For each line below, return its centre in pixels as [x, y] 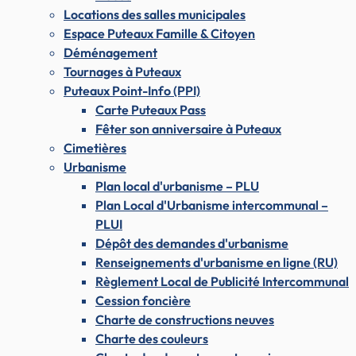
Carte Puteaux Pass [151, 110]
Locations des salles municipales [155, 15]
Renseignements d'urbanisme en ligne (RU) [217, 263]
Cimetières [95, 148]
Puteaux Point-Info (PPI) [132, 91]
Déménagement [110, 53]
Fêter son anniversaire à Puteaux [188, 129]
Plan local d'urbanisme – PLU [177, 186]
